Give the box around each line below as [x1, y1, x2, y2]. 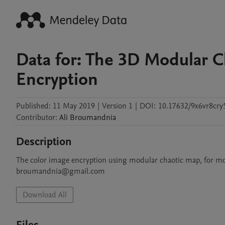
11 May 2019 [53, 100, 95, 111]
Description [16, 134, 72, 149]
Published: [16, 100, 51, 111]
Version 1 [102, 100, 133, 111]
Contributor [16, 112, 55, 123]
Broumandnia [70, 112, 116, 123]
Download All [23, 189, 67, 200]
